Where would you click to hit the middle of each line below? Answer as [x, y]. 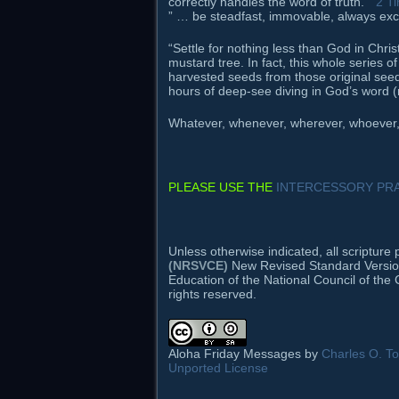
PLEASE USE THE [222, 187]
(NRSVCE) [198, 266]
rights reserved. [212, 294]
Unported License [218, 368]
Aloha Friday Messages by [245, 354]
